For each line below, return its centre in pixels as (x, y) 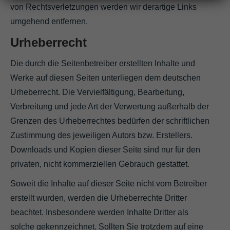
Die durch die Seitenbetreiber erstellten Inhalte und (103, 63)
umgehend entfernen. (49, 21)
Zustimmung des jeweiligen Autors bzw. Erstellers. (101, 135)
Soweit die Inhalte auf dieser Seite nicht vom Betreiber (109, 183)
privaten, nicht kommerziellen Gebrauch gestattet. (100, 164)
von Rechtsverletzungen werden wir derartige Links (103, 7)
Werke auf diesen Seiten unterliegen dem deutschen (106, 78)
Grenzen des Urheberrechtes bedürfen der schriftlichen (110, 121)
